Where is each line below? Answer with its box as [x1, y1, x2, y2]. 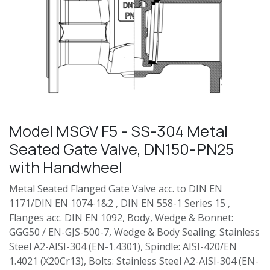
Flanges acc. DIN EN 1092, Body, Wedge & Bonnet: [9, 210, 233, 224]
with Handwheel [9, 156, 122, 178]
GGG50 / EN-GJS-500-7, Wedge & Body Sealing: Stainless [9, 225, 260, 239]
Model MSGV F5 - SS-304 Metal [9, 120, 228, 142]
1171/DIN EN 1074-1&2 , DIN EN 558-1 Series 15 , [9, 196, 230, 210]
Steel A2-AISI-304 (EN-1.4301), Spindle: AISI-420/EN [9, 239, 237, 253]
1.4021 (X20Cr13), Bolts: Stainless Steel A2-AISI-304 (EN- [9, 254, 259, 268]
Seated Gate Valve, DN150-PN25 [9, 138, 234, 160]
